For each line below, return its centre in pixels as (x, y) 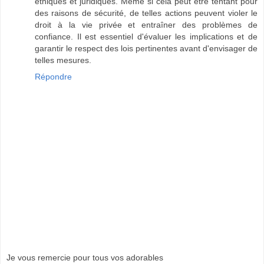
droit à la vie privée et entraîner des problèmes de (146, 24)
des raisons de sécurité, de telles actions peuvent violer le (146, 13)
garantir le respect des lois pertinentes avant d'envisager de (146, 48)
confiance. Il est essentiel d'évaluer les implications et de (146, 36)
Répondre (53, 76)
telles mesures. (63, 60)
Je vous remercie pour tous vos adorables (85, 258)
